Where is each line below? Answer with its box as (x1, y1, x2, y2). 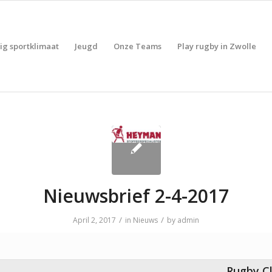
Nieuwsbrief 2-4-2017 (43, 183, 229, 208)
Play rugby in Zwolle (177, 41, 256, 52)
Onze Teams (113, 41, 161, 52)
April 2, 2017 (73, 215, 116, 225)
